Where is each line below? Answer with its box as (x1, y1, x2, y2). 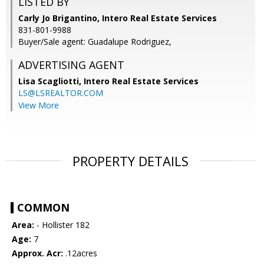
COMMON (17, 200, 70, 215)
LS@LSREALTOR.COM (18, 87, 103, 99)
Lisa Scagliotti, (18, 75, 84, 87)
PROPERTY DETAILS (72, 152, 189, 170)
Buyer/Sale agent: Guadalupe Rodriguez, (18, 36, 171, 48)
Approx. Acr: (12, 247, 63, 259)
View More (18, 100, 59, 111)
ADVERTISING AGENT (18, 58, 124, 72)
